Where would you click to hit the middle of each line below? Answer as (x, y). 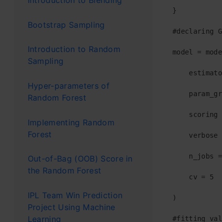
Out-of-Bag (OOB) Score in (80, 159)
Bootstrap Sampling (66, 25)
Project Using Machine (71, 207)
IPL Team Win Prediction (75, 195)
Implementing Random (71, 122)
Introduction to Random (74, 49)
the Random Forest (64, 171)
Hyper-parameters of (68, 85)
